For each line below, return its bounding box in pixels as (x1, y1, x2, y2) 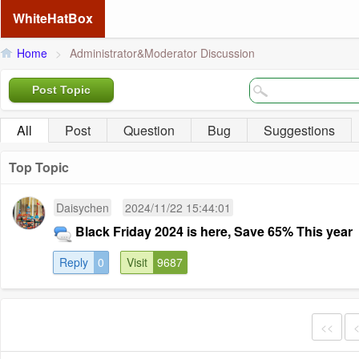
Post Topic (32, 83, 91, 96)
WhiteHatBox (13, 9, 93, 27)
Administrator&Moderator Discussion (70, 45, 255, 61)
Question (123, 121, 175, 139)
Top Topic (9, 158, 69, 176)
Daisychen (56, 200, 109, 216)
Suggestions (264, 121, 335, 139)
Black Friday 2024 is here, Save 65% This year (75, 222, 353, 240)
